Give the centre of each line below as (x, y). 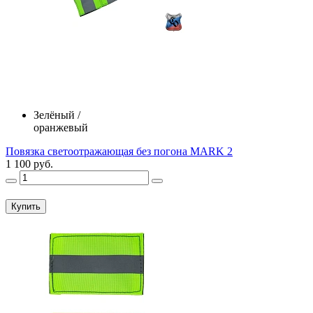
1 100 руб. (29, 164)
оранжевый (61, 128)
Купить (26, 207)
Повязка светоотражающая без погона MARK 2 (119, 152)
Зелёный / (57, 115)
